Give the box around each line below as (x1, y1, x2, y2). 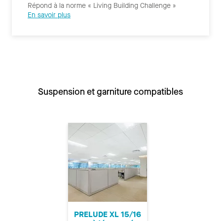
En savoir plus (28, 10, 71, 20)
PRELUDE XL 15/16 (74, 209, 141, 220)
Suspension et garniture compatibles (38, 85, 183, 98)
